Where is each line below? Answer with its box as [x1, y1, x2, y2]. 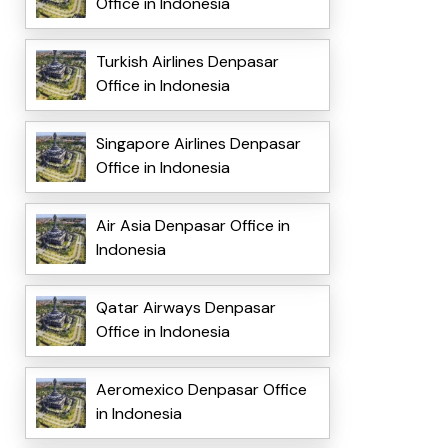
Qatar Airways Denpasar [95, 297, 276, 319]
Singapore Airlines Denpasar [95, 133, 301, 155]
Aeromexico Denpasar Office [95, 379, 307, 401]
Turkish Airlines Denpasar [95, 51, 279, 73]
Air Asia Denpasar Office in [95, 215, 290, 237]
